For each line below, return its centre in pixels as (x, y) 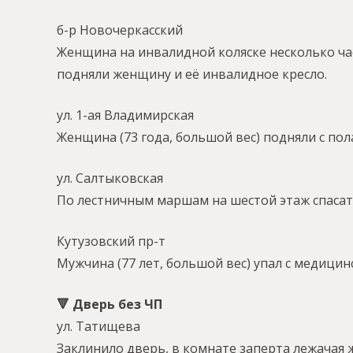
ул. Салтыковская (110, 178)
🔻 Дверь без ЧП (110, 305)
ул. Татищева (98, 327)
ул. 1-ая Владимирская (125, 115)
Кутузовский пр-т (111, 242)
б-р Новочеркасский (120, 30)
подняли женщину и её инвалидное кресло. (192, 74)
